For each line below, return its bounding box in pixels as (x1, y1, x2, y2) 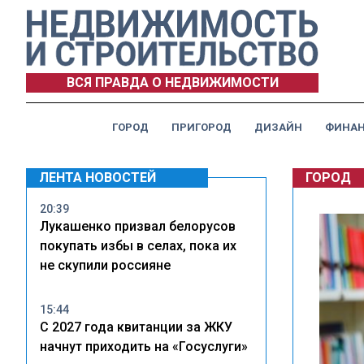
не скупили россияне (40, 258, 171, 273)
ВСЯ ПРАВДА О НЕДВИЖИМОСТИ (66, 75, 279, 90)
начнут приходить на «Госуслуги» (40, 339, 248, 354)
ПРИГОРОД (171, 121, 232, 133)
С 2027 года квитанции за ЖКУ (40, 319, 232, 335)
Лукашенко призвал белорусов (40, 219, 236, 234)
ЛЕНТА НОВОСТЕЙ (39, 170, 156, 185)
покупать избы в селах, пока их (40, 238, 236, 253)
